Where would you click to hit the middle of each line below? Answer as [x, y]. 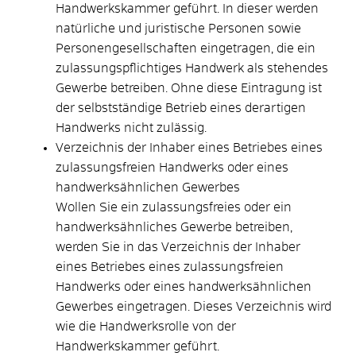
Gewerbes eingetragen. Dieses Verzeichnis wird [193, 306]
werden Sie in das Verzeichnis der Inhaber [178, 247]
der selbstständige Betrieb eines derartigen [181, 108]
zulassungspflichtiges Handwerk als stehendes [192, 68]
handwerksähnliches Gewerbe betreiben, [174, 227]
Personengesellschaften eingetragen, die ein [186, 48]
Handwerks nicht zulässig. [131, 128]
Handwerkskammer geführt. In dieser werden [187, 8]
